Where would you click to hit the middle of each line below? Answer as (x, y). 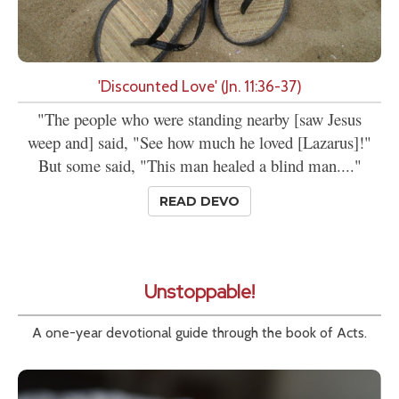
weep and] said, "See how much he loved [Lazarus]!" (199, 142)
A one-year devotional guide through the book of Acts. (199, 333)
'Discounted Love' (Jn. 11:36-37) (199, 86)
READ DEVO (199, 202)
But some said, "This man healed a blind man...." (199, 166)
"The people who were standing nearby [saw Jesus (199, 119)
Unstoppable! (199, 292)
